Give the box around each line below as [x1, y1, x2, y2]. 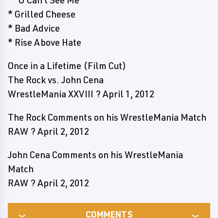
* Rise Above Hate [8, 36, 81, 48]
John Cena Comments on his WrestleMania [8, 149, 183, 161]
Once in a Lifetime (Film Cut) [8, 60, 126, 72]
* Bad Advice [8, 22, 60, 34]
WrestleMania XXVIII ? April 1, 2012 [8, 88, 154, 100]
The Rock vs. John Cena [8, 74, 104, 86]
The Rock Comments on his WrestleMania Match [8, 111, 206, 123]
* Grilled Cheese [8, 8, 75, 20]
